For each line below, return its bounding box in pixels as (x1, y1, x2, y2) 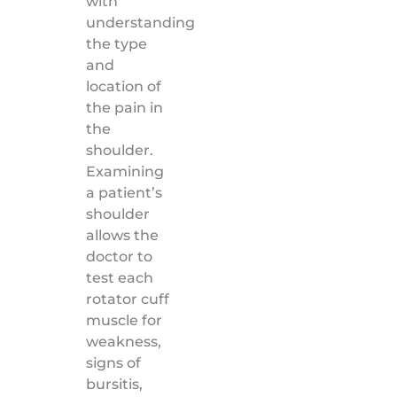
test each (85, 269, 153, 286)
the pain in (85, 98, 163, 116)
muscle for (85, 311, 162, 329)
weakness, (85, 332, 161, 350)
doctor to (85, 247, 152, 265)
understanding (85, 13, 195, 31)
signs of (85, 354, 141, 371)
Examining (85, 162, 164, 180)
